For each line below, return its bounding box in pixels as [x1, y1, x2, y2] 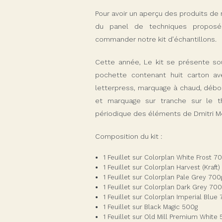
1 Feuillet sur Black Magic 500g [103, 203, 198, 211]
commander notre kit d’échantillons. [95, 35, 217, 43]
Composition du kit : [95, 132, 162, 140]
